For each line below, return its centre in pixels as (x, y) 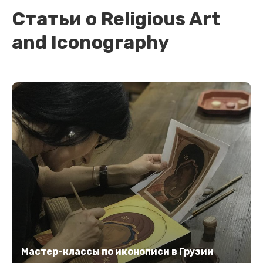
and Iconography (90, 42)
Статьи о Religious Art (116, 19)
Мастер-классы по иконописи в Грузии (117, 252)
